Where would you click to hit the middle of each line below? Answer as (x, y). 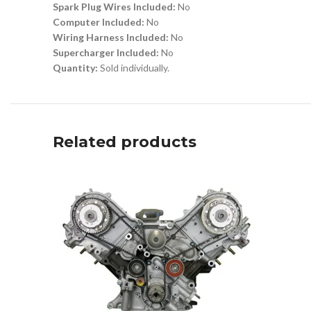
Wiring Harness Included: (112, 37)
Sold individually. (135, 68)
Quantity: (76, 68)
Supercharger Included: (107, 52)
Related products (125, 142)
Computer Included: (100, 22)
